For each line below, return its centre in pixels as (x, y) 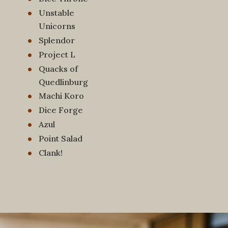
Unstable (56, 12)
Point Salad (61, 138)
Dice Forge (61, 110)
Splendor (57, 40)
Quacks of (58, 68)
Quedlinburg (63, 82)
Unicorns (57, 26)
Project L (57, 54)
